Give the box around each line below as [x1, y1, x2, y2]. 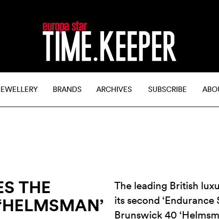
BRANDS [53, 85, 82, 94]
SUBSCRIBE [148, 85, 187, 94]
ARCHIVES [96, 85, 132, 94]
